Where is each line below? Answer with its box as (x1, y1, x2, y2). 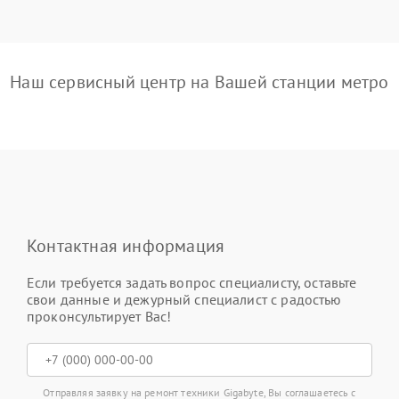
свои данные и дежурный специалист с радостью (27, 289, 342, 308)
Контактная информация (27, 233, 225, 257)
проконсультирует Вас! (27, 306, 172, 325)
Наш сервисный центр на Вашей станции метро (10, 69, 389, 94)
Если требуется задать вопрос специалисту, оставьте (27, 273, 357, 291)
